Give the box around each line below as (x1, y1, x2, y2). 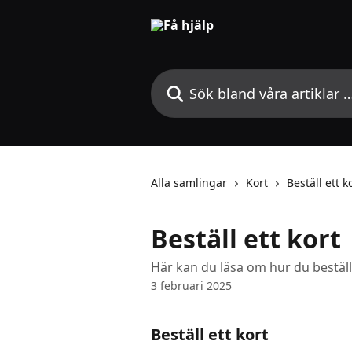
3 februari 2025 (151, 278, 232, 293)
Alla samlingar (151, 175, 227, 190)
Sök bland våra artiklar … (150, 69, 298, 86)
